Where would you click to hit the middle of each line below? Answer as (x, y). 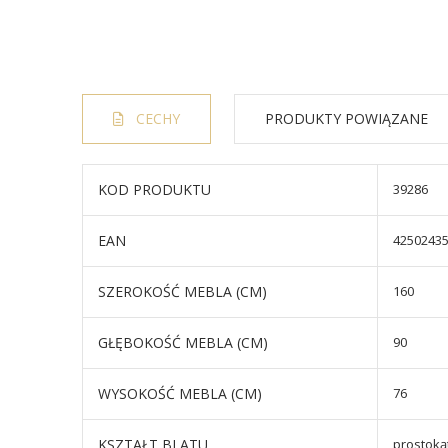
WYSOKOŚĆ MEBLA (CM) (180, 393)
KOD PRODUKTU (154, 189)
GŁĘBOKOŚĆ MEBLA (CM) (183, 342)
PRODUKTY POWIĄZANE (346, 118)
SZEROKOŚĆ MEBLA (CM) (182, 291)
